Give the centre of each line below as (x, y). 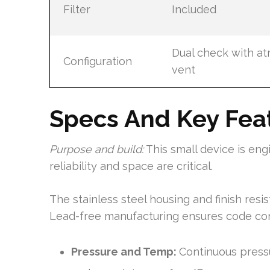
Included (194, 9)
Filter (77, 9)
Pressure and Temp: (125, 252)
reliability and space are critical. (131, 166)
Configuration (97, 61)
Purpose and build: (96, 149)
